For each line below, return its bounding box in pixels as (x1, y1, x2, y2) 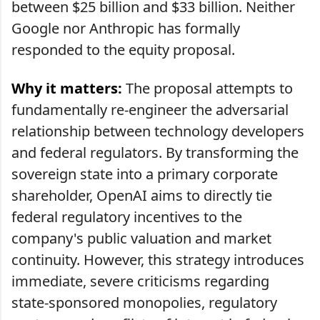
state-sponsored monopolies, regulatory (11, 292, 277, 312)
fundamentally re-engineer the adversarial (11, 99, 289, 119)
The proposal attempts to (122, 78, 293, 98)
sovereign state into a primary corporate (11, 164, 278, 184)
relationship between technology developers (11, 121, 304, 141)
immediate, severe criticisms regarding (11, 271, 269, 291)
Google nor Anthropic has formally (11, 18, 240, 38)
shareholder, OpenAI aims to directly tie (11, 185, 272, 205)
